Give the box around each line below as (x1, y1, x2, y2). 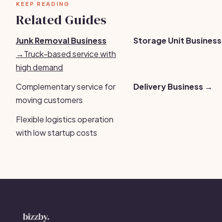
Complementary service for (16, 81, 115, 92)
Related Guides (16, 11, 107, 29)
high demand (16, 62, 63, 72)
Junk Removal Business (16, 35, 107, 46)
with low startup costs (16, 127, 97, 138)
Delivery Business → (133, 81, 213, 92)
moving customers (16, 95, 83, 105)
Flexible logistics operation (16, 114, 113, 124)
